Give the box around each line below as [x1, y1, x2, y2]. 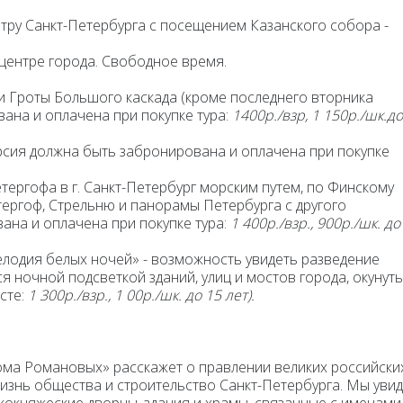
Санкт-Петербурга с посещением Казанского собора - [22, 15, 389, 35]
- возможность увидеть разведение [143, 249, 380, 269]
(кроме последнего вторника [181, 87, 373, 107]
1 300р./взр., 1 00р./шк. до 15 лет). [28, 285, 258, 305]
